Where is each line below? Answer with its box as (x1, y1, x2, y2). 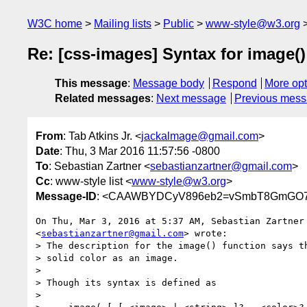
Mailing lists (94, 18, 151, 29)
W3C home (27, 18, 82, 29)
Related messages (55, 93, 151, 105)
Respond (212, 77, 257, 90)
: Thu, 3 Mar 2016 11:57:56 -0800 (60, 145, 220, 157)
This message (55, 77, 127, 90)
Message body (133, 77, 204, 90)
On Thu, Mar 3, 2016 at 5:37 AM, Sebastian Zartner (36, 215, 304, 226)
